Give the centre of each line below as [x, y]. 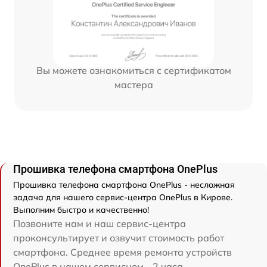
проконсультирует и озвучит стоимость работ [119, 238]
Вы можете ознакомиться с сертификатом [133, 70]
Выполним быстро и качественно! [81, 210]
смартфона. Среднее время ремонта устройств [122, 252]
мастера [133, 84]
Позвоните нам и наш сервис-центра [100, 224]
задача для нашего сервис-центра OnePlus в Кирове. [123, 198]
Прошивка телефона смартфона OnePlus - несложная [124, 185]
